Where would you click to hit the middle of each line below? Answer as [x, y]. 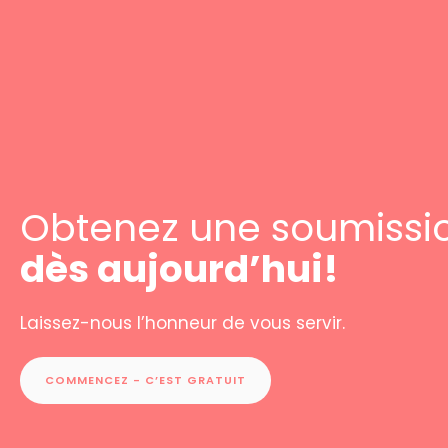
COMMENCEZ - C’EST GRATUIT [145, 380]
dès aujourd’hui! [179, 269]
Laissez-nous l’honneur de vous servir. [182, 323]
